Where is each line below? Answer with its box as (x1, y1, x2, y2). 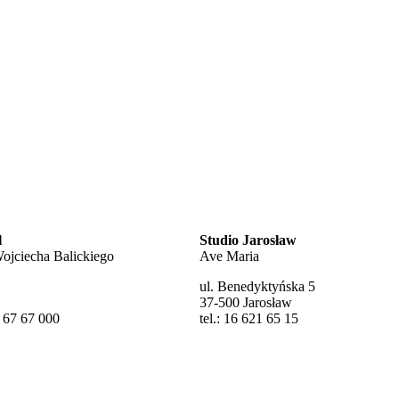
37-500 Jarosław (199, 295, 292, 311)
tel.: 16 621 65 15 (199, 311, 298, 327)
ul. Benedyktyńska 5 (199, 279, 315, 295)
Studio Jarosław (199, 232, 297, 248)
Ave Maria (199, 248, 259, 265)
